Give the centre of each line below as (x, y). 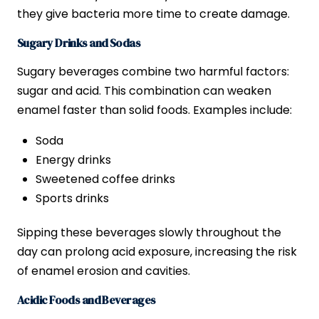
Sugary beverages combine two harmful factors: (153, 72)
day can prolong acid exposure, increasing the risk (157, 252)
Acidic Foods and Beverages (87, 300)
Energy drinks (74, 160)
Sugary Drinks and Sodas (79, 43)
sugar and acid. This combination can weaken (144, 91)
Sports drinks (73, 199)
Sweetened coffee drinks (106, 179)
